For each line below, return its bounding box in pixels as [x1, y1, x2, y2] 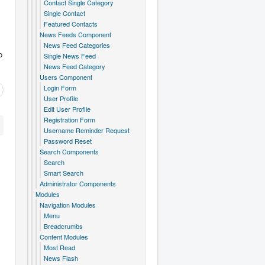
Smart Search [44, 168, 83, 177]
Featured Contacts [44, 19, 98, 28]
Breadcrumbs [44, 221, 83, 231]
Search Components [40, 147, 99, 156]
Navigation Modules [40, 200, 96, 209]
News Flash [44, 253, 78, 263]
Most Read [44, 243, 75, 252]
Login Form [44, 83, 76, 92]
